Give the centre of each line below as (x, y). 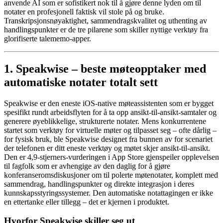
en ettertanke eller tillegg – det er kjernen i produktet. (87, 202)
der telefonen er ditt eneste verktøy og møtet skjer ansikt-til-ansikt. (107, 148)
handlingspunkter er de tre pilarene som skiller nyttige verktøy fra (106, 29)
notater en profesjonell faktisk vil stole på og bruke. (84, 11)
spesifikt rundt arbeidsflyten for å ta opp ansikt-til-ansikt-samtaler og (110, 112)
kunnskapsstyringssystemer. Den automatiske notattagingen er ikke (109, 193)
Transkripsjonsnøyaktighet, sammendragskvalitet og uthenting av (106, 20)
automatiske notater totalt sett (81, 82)
